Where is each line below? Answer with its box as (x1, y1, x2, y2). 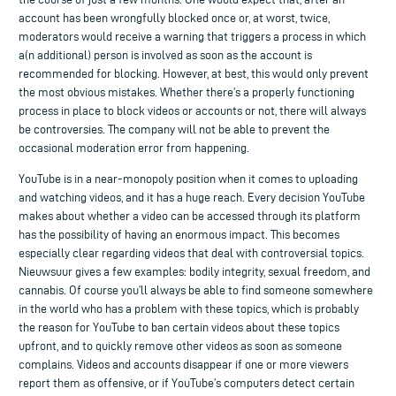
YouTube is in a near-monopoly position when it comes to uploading (19, 171, 358, 186)
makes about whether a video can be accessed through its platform (19, 209, 361, 223)
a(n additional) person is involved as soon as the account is (19, 48, 312, 62)
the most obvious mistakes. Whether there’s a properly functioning (19, 85, 354, 99)
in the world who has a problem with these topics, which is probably (19, 301, 359, 316)
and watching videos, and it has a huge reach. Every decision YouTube (19, 190, 365, 204)
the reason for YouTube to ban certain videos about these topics (19, 320, 339, 334)
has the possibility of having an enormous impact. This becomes (19, 227, 339, 241)
